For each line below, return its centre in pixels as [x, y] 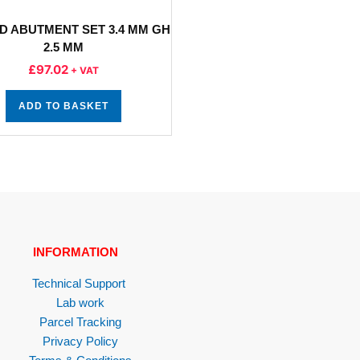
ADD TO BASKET [63, 106]
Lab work [80, 303]
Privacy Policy [80, 341]
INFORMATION [75, 252]
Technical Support [78, 283]
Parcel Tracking [80, 322]
